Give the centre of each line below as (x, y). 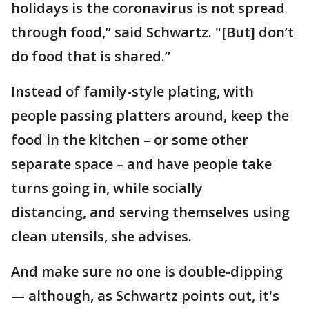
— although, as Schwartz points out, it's (145, 296)
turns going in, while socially (107, 188)
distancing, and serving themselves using (150, 212)
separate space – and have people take (141, 164)
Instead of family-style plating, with (132, 92)
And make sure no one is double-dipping (147, 272)
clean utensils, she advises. (101, 237)
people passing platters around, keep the (150, 116)
